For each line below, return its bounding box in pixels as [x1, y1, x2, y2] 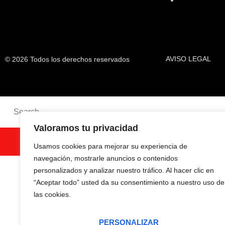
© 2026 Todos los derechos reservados [5, 55, 130, 63]
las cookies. [34, 190, 71, 198]
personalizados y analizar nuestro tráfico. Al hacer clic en [34, 166, 214, 174]
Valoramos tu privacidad [34, 123, 138, 133]
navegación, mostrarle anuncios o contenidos [34, 154, 178, 162]
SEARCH [35, 137, 70, 147]
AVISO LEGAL [165, 54, 211, 63]
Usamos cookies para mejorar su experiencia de [34, 142, 187, 150]
